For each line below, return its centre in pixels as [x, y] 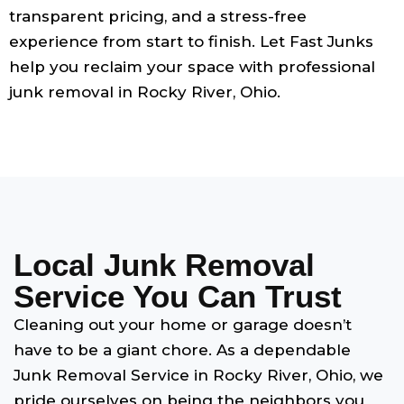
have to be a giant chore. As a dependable [182, 350]
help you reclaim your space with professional [192, 67]
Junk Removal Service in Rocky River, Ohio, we [198, 375]
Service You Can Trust [178, 296]
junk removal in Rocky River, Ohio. [145, 92]
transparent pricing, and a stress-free [158, 16]
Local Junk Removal [164, 265]
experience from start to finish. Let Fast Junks [191, 41]
